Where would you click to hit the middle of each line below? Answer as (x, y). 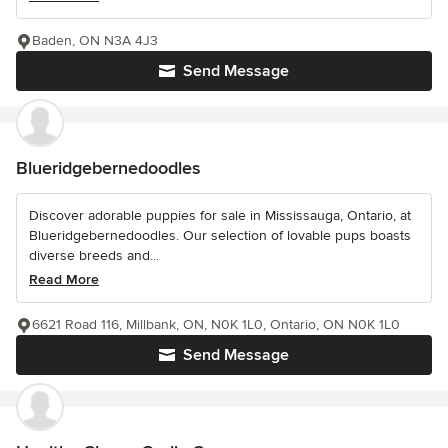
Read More (64, 280)
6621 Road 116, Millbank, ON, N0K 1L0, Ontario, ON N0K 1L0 (216, 325)
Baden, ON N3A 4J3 (95, 41)
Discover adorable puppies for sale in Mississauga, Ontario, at (220, 216)
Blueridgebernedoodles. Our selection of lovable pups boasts (220, 236)
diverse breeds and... (94, 256)
